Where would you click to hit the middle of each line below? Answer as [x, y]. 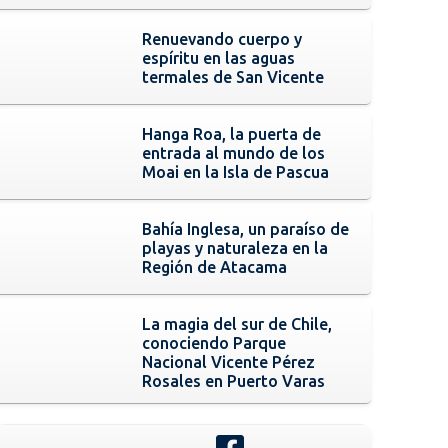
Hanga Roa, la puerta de [232, 133]
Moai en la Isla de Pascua [236, 171]
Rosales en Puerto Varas [234, 380]
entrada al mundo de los [234, 152]
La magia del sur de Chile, [237, 323]
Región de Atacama [215, 266]
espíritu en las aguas [219, 57]
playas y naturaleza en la [235, 247]
